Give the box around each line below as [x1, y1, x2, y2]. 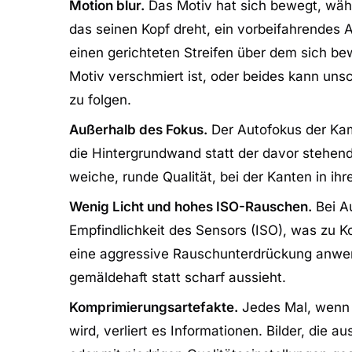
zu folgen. [69, 92, 131, 108]
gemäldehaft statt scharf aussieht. [69, 269, 286, 285]
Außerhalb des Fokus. [69, 122, 207, 137]
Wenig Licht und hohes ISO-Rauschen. [69, 199, 312, 214]
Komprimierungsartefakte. [69, 299, 238, 315]
